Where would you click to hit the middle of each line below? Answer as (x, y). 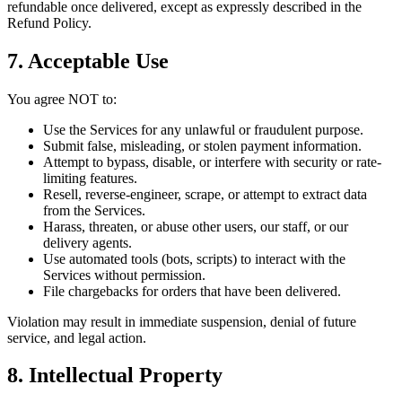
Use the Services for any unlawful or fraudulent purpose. (203, 129)
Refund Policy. (49, 22)
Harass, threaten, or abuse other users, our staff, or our (196, 226)
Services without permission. (124, 275)
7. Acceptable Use (88, 61)
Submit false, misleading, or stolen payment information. (202, 145)
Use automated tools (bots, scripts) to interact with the (194, 258)
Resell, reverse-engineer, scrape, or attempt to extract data (205, 194)
